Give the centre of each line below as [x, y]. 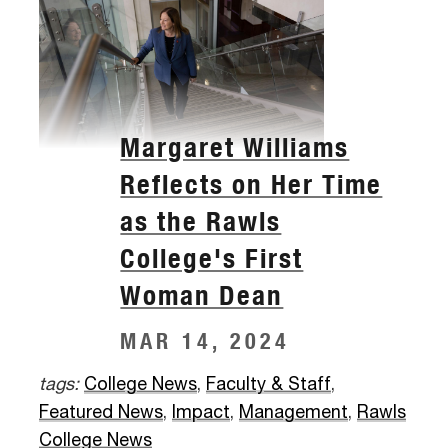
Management [293, 412]
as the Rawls [201, 221]
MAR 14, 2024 [205, 340]
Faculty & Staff [268, 384]
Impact [201, 412]
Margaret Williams [235, 147]
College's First [212, 258]
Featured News [101, 412]
